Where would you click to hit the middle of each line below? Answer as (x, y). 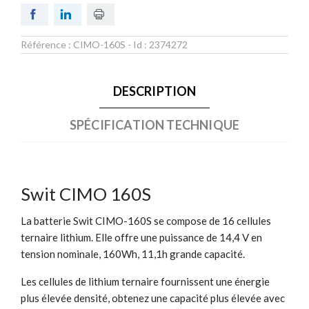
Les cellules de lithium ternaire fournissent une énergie (145, 281)
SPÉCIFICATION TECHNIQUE (154, 124)
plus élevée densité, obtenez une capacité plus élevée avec (153, 298)
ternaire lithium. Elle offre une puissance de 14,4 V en (141, 237)
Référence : (47, 44)
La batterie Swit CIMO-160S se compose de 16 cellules (146, 220)
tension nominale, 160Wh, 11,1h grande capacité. (133, 253)
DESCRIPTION (154, 91)
